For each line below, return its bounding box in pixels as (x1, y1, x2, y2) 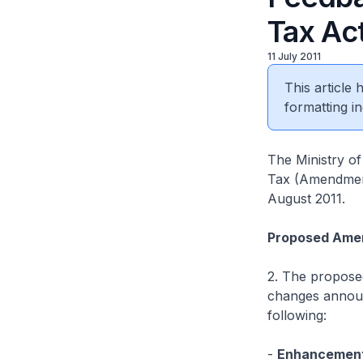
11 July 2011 (267, 50, 321, 62)
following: (267, 307, 327, 323)
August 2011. (267, 190, 345, 207)
